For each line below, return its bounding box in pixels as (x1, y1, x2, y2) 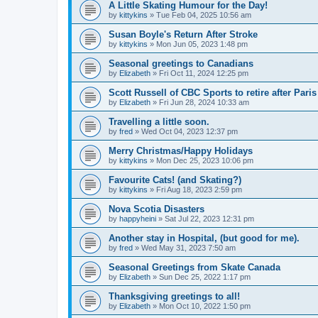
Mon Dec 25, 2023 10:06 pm (156, 155, 253, 165)
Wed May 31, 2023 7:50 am (141, 243, 236, 252)
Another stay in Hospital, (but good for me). (109, 232, 300, 243)
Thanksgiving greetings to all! (109, 290, 240, 302)
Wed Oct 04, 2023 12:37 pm (141, 126, 238, 136)
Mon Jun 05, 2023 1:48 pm (156, 39, 248, 48)
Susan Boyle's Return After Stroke (109, 28, 258, 40)
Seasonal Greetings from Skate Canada (109, 261, 280, 273)
